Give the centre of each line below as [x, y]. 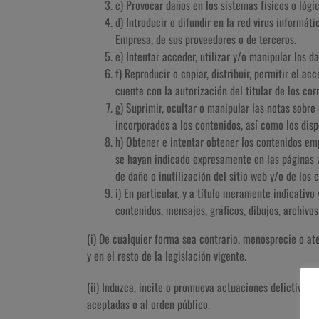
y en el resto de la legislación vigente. [167, 256]
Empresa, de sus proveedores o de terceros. [206, 39]
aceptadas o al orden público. [148, 304]
